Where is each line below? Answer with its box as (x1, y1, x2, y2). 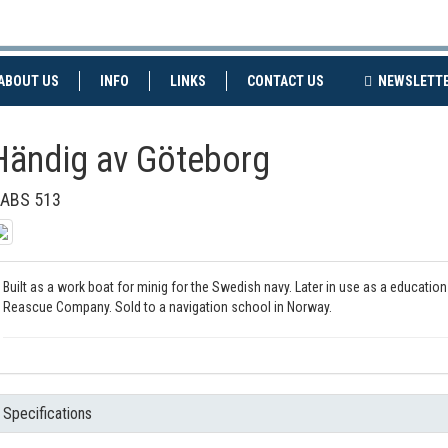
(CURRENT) (323, 72, 390, 88)
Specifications (2, 404, 92, 423)
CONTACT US (247, 73, 324, 89)
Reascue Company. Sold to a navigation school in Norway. (2, 299, 332, 315)
